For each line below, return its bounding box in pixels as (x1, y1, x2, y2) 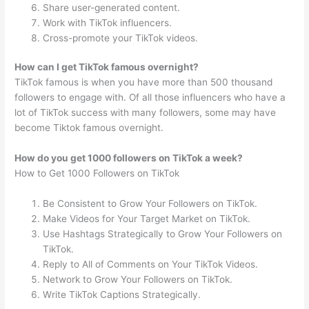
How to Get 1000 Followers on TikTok (14, 167, 180, 179)
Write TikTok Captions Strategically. (43, 288, 201, 300)
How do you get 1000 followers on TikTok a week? (14, 152, 243, 163)
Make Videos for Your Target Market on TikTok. (43, 212, 251, 224)
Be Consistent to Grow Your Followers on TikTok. (43, 197, 258, 209)
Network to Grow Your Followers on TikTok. (43, 273, 233, 285)
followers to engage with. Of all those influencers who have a (14, 92, 286, 103)
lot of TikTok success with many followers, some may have (14, 107, 277, 119)
